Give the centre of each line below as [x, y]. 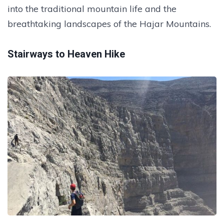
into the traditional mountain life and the [92, 8]
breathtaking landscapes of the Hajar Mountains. [109, 23]
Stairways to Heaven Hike [66, 54]
